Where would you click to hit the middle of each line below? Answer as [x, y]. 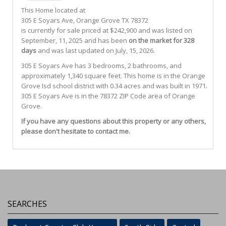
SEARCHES [27, 204]
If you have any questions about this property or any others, [114, 121]
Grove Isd [36, 86]
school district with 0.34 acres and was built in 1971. [129, 86]
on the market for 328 [161, 40]
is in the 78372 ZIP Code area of [122, 96]
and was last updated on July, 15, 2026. [96, 50]
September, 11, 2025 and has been [75, 40]
